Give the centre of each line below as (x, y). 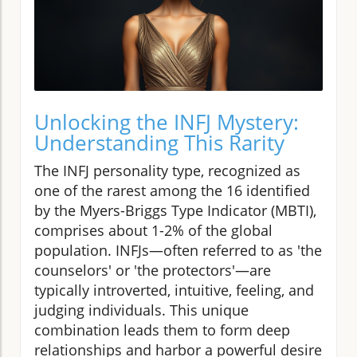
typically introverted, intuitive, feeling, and (174, 290)
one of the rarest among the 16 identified (172, 190)
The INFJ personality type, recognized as (167, 170)
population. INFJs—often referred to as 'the (178, 250)
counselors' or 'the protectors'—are (153, 270)
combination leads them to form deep (162, 330)
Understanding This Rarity (159, 142)
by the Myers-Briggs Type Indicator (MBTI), (175, 210)
